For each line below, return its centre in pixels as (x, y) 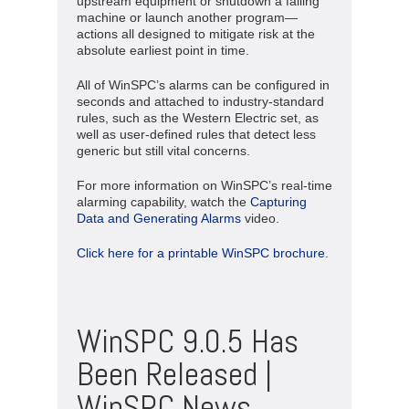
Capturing (278, 201)
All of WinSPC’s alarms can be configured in (203, 84)
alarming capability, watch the (163, 201)
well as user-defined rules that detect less (196, 134)
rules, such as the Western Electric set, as (198, 117)
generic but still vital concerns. (163, 150)
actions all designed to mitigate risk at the (196, 33)
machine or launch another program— (187, 17)
